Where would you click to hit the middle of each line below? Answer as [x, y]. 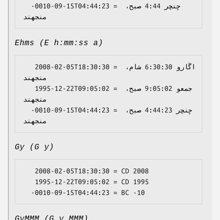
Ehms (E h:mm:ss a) [59, 43]
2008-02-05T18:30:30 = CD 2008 [29, 171]
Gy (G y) [34, 148]
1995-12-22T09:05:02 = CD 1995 [29, 182]
